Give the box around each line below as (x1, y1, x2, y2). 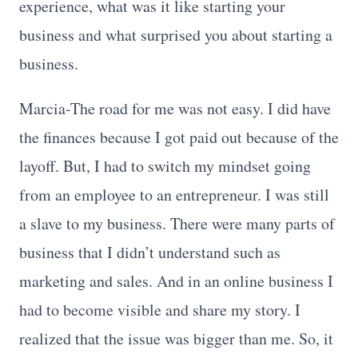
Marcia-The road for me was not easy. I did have (19, 97, 331, 119)
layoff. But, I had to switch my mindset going (19, 154, 311, 177)
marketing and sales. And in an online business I (19, 269, 333, 292)
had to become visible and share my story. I (19, 298, 300, 320)
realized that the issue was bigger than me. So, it (19, 327, 333, 349)
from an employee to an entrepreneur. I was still (19, 183, 329, 205)
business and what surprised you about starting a (19, 23, 332, 46)
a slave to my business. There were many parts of (19, 212, 335, 234)
